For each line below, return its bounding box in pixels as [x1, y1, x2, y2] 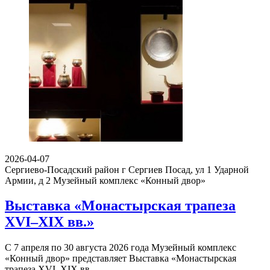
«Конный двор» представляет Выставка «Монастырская [5, 253, 236, 264]
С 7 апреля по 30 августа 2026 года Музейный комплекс [5, 242, 236, 253]
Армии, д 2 [5, 175, 51, 186]
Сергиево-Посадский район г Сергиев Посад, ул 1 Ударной [5, 164, 249, 175]
